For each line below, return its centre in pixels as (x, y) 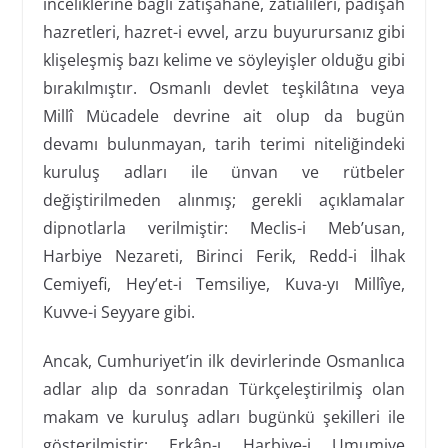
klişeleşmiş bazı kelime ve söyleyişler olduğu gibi (224, 59)
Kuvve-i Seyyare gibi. (118, 311)
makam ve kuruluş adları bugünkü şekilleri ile (224, 416)
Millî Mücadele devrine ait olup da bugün (224, 115)
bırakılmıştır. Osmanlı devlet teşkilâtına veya (224, 87)
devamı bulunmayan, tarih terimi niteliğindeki (224, 143)
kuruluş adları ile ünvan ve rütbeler (224, 171)
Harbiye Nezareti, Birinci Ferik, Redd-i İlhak (224, 255)
